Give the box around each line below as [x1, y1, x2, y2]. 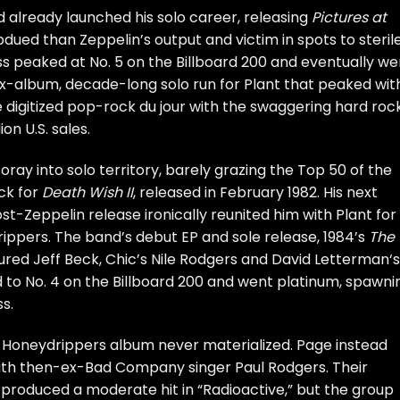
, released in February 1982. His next [133, 181, 378, 203]
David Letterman [271, 248, 389, 270]
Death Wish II [42, 181, 133, 203]
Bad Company [85, 356, 185, 378]
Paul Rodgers [235, 356, 326, 378]
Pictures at [312, 7, 387, 29]
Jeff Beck [33, 248, 99, 270]
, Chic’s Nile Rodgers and [99, 248, 271, 270]
